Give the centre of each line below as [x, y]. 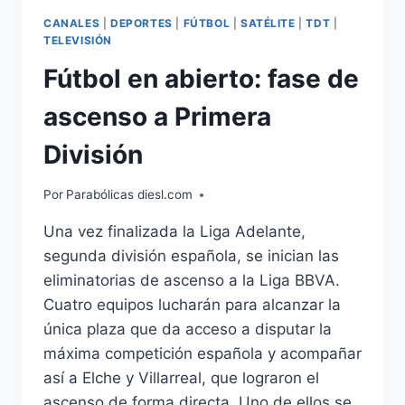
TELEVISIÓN [78, 40]
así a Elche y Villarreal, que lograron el [181, 378]
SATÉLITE [268, 23]
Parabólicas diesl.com [130, 195]
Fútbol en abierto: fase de [201, 78]
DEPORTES [141, 23]
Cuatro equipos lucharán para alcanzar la [192, 305]
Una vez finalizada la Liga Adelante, [174, 232]
